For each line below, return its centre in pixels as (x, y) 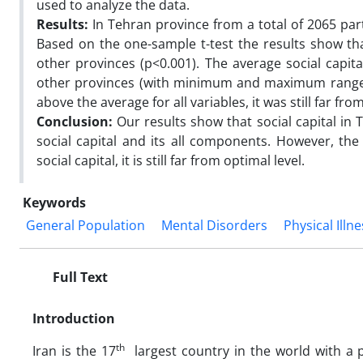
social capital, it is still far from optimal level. (171, 160)
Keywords (54, 202)
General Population (85, 225)
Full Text (79, 277)
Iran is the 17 (74, 350)
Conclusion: (77, 121)
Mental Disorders (214, 225)
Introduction (74, 318)
